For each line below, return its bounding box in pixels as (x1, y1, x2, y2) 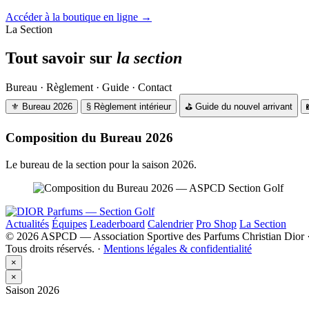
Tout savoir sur (6, 49, 117, 68)
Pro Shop (196, 217, 237, 230)
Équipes (52, 217, 87, 230)
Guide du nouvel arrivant (195, 101, 292, 112)
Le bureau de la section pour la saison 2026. (6, 158, 197, 170)
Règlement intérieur (94, 101, 171, 112)
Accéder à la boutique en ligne (6, 10, 141, 23)
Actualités (6, 217, 49, 230)
